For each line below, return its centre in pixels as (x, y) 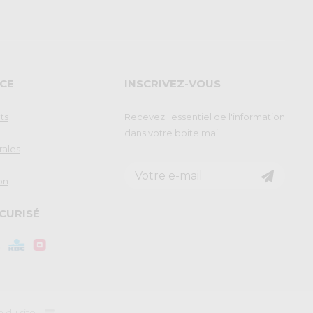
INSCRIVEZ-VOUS (172, 83)
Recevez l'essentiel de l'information (204, 116)
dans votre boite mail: (173, 132)
